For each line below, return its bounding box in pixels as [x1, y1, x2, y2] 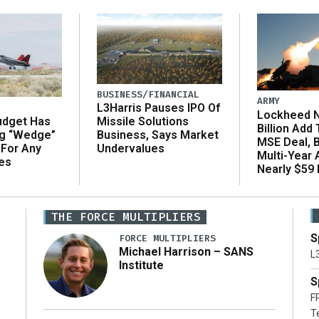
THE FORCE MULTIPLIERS [51, 209, 201, 224]
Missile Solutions [97, 115, 189, 129]
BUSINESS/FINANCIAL [97, 88, 199, 101]
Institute [119, 258, 164, 273]
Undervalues [97, 142, 164, 156]
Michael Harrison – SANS [119, 245, 253, 259]
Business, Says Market [97, 128, 219, 142]
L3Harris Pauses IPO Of [97, 101, 220, 115]
